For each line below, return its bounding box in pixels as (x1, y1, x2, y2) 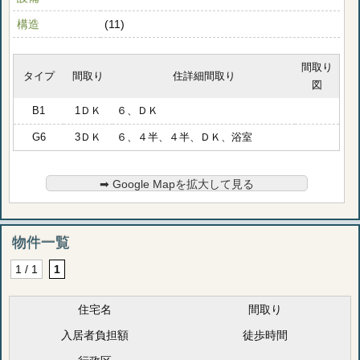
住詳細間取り (172, 71, 235, 83)
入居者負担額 (60, 329, 129, 342)
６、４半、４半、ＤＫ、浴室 (117, 132, 253, 144)
